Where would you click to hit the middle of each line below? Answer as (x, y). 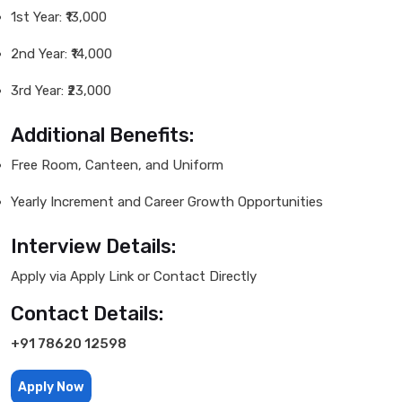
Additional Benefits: (102, 135)
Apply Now (51, 387)
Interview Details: (93, 246)
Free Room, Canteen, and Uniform (117, 165)
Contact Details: (87, 313)
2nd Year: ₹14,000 (61, 53)
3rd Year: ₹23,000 (61, 90)
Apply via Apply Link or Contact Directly (134, 276)
